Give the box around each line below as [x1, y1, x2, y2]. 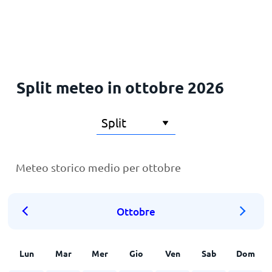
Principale [15, 14, 56, 25]
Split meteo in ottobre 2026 [16, 77, 224, 97]
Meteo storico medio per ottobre [16, 161, 182, 174]
